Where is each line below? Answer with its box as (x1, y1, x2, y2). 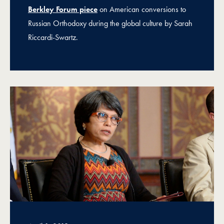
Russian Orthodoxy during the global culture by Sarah (28, 18, 192, 28)
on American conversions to (97, 4, 186, 14)
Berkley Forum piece (28, 4, 97, 14)
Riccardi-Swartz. (28, 32, 78, 42)
